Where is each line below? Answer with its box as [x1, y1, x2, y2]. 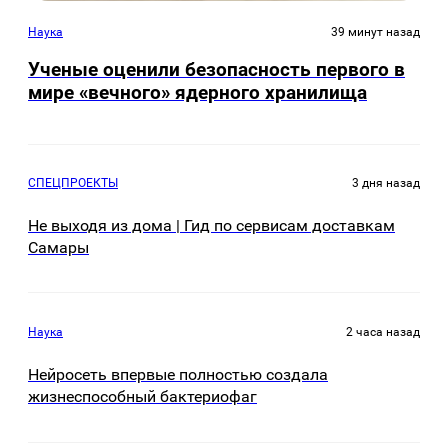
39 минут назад [331, 25, 420, 40]
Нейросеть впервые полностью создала [28, 365, 328, 385]
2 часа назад [346, 325, 420, 340]
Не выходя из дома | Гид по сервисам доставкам [28, 215, 395, 235]
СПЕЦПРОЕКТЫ [28, 175, 118, 190]
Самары [28, 237, 89, 257]
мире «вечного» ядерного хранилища [28, 81, 367, 105]
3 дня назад [352, 175, 420, 190]
